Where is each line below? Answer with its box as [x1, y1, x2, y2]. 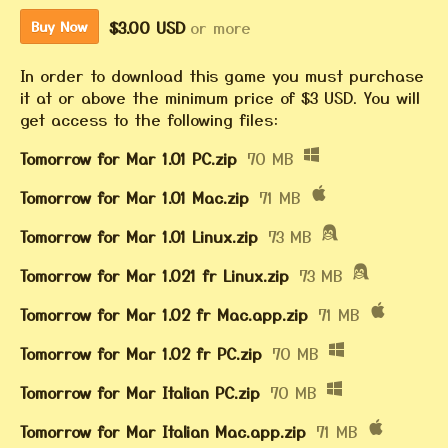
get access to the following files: [20, 107, 278, 132]
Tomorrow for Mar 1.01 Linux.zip [20, 224, 258, 249]
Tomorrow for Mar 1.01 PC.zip [20, 146, 237, 171]
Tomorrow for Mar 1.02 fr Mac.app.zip [20, 302, 308, 327]
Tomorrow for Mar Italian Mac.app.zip [20, 419, 306, 444]
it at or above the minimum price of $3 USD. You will [20, 85, 420, 110]
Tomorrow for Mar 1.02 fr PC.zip [20, 341, 262, 366]
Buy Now [31, 16, 88, 37]
